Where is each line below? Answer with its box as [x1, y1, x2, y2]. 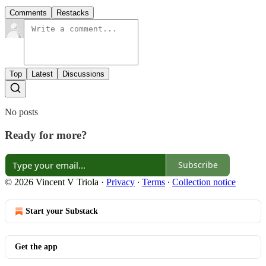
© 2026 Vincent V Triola [5, 176, 99, 187]
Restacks [56, 8, 89, 18]
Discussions [62, 69, 104, 79]
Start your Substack [26, 206, 98, 216]
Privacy [106, 176, 135, 187]
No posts [5, 107, 38, 118]
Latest [31, 69, 53, 79]
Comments [9, 8, 47, 18]
